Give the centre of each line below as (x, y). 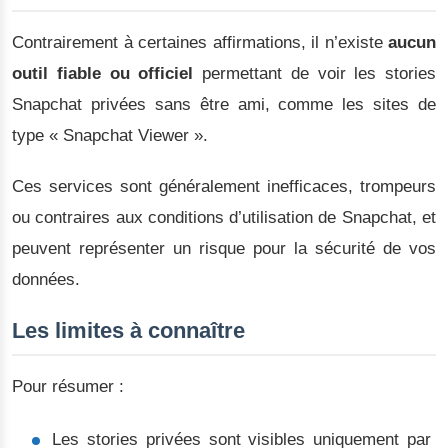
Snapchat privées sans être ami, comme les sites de (224, 105)
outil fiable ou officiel (103, 74)
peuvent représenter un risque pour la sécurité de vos (224, 249)
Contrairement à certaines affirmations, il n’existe (200, 43)
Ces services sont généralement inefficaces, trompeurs (224, 187)
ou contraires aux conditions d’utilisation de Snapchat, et (224, 218)
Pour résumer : (68, 387)
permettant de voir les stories (314, 74)
